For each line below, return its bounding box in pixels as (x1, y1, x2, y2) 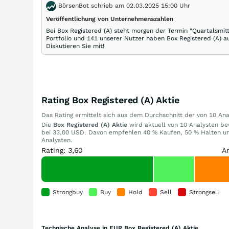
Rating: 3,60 (41, 146, 82, 154)
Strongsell (189, 189, 219, 196)
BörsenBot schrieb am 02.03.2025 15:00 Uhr (56, 2, 190, 9)
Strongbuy (53, 189, 83, 196)
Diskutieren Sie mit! (46, 42, 104, 50)
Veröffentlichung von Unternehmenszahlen (46, 15, 173, 22)
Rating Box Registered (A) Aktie (41, 95, 179, 105)
